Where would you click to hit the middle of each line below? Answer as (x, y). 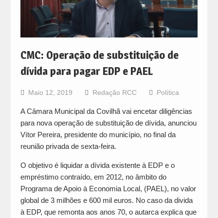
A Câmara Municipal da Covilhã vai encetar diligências (106, 111)
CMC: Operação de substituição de (99, 55)
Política (168, 93)
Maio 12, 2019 (50, 93)
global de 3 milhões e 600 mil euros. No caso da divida (106, 200)
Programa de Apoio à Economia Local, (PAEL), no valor (108, 189)
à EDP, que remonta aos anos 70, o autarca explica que (108, 212)
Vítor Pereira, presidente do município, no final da (98, 135)
